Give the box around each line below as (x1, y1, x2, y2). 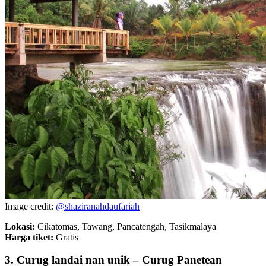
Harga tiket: (5, 232, 53, 242)
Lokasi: (5, 221, 37, 232)
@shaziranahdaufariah (56, 201, 140, 211)
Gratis (53, 232, 78, 242)
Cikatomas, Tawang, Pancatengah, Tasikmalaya (37, 221, 216, 232)
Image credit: (5, 201, 56, 211)
